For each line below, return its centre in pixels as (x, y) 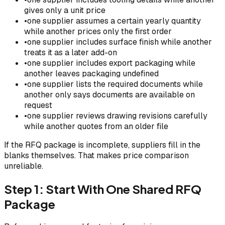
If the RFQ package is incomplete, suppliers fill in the (102, 145)
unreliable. (24, 166)
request (38, 105)
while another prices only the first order (98, 32)
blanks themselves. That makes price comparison (96, 156)
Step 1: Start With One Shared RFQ (103, 189)
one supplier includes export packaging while (111, 63)
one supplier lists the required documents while (115, 84)
